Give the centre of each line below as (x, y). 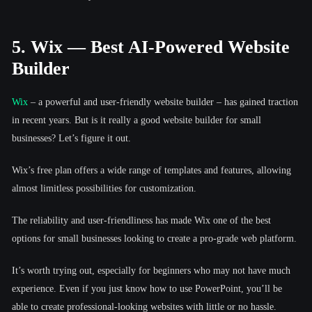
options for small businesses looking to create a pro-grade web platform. (154, 238)
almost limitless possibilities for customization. (104, 188)
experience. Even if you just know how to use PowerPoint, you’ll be (147, 288)
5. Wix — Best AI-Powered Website (151, 47)
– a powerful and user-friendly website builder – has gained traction (163, 102)
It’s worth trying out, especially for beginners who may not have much (151, 270)
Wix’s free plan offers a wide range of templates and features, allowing (151, 170)
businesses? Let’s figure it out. (71, 138)
